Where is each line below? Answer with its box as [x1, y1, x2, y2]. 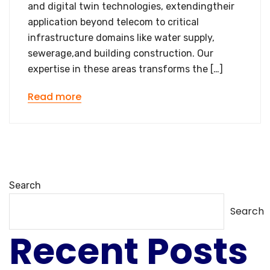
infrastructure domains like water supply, [28, 32, 215, 43]
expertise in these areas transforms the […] [28, 63, 223, 75]
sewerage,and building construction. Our [28, 48, 213, 59]
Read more [28, 90, 81, 104]
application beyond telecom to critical [28, 16, 199, 28]
